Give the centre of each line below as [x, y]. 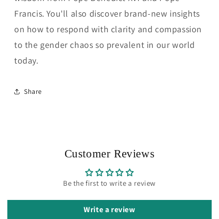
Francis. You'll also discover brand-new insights [107, 14]
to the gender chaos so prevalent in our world [105, 45]
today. [26, 61]
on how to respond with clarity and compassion [108, 29]
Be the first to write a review [109, 183]
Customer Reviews [109, 154]
